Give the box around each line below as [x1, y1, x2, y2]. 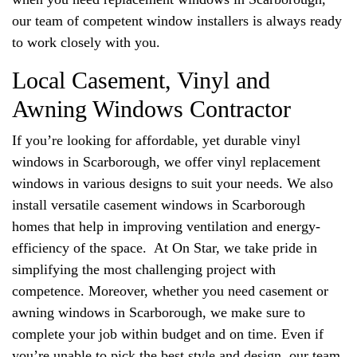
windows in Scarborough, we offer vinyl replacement [12, 153, 320, 170]
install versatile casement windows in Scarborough [12, 196, 305, 213]
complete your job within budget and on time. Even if [12, 325, 324, 342]
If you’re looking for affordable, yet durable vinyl [12, 131, 300, 148]
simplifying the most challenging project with [12, 261, 276, 277]
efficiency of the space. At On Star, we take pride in [12, 239, 317, 256]
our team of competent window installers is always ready [12, 12, 342, 29]
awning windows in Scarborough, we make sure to [12, 304, 305, 320]
